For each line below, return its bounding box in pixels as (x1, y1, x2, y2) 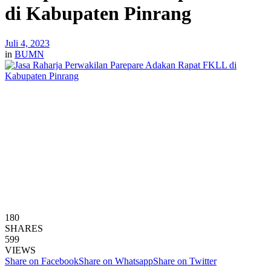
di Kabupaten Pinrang (5, 2, 191, 25)
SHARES (5, 223, 43, 233)
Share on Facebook (5, 255, 79, 266)
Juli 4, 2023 (5, 38, 50, 48)
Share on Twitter (153, 255, 217, 266)
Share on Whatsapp (79, 255, 153, 266)
